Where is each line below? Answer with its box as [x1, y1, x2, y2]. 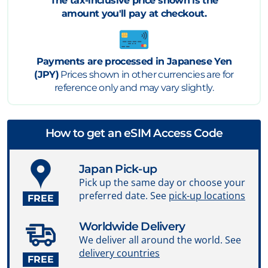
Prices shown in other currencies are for [59, 69, 234, 81]
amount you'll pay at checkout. [62, 8, 206, 20]
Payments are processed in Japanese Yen [36, 56, 232, 68]
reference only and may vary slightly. [54, 82, 214, 94]
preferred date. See [79, 189, 169, 203]
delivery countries [79, 246, 160, 260]
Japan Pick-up [79, 162, 157, 176]
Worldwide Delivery [79, 220, 185, 234]
